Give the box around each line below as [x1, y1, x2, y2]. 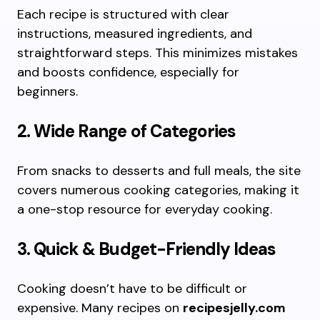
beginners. [17, 83, 78, 100]
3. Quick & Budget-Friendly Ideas [17, 238, 276, 260]
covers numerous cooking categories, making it [17, 181, 299, 199]
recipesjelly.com [183, 299, 286, 316]
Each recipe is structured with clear [17, 6, 229, 23]
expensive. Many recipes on [17, 299, 183, 316]
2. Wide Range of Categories [17, 120, 236, 142]
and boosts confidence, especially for [17, 64, 239, 81]
